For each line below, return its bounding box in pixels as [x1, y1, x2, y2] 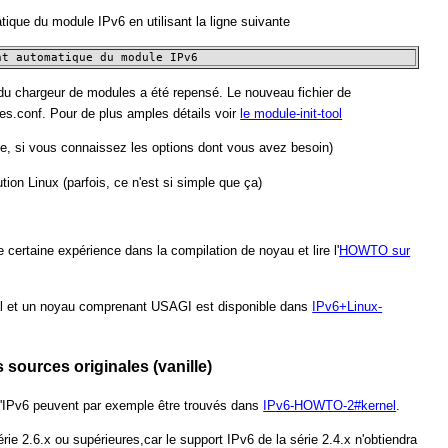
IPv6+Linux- [312, 298, 383, 314]
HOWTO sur [339, 243, 411, 259]
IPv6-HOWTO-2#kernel [263, 397, 397, 413]
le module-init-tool [240, 106, 343, 122]
